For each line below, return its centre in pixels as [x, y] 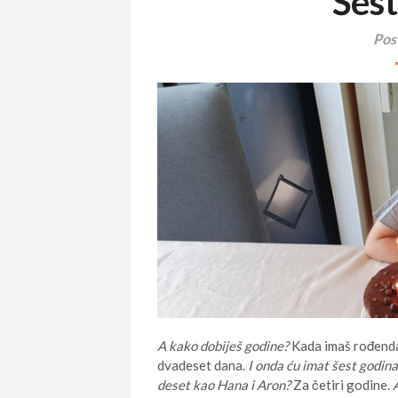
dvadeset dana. [203, 365]
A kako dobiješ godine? [223, 345]
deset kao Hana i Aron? [224, 384]
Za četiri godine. [342, 384]
